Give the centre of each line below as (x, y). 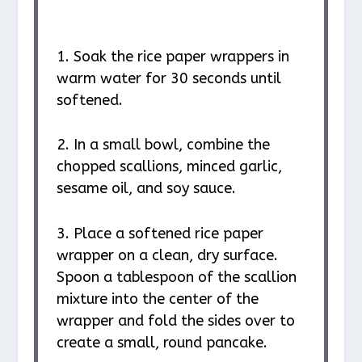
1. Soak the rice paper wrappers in (173, 56)
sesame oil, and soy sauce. (146, 189)
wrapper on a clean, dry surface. (167, 256)
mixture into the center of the (157, 299)
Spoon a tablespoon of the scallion (176, 278)
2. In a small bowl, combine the (163, 145)
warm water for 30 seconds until (168, 78)
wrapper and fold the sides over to (175, 321)
